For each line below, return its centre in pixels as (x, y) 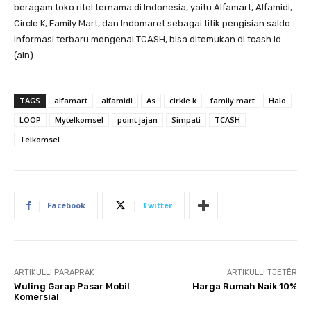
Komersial (36, 297)
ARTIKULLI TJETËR (262, 273)
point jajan (137, 120)
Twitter (157, 205)
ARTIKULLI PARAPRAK (54, 273)
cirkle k (183, 101)
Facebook (66, 205)
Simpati (186, 120)
